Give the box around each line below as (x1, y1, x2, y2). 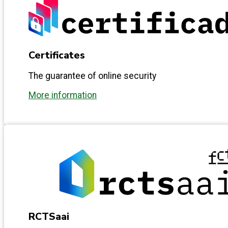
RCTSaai (28, 210, 69, 224)
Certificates (28, 48, 85, 62)
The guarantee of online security (28, 71, 156, 81)
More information (28, 90, 97, 100)
